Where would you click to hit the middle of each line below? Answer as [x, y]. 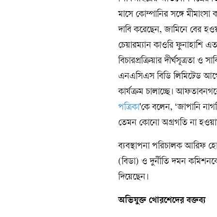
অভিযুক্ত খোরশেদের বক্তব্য [162, 201]
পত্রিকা [129, 108]
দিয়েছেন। [133, 178]
